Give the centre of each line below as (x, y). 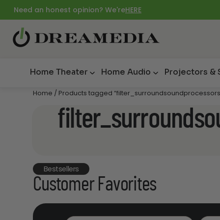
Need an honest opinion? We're (69, 10)
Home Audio (125, 72)
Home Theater (59, 72)
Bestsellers (61, 169)
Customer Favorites (95, 184)
